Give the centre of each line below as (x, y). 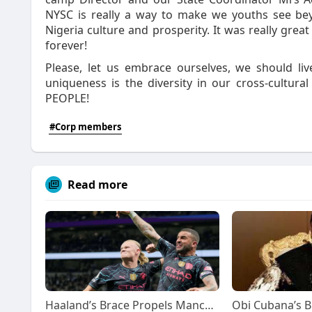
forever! (66, 45)
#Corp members (85, 127)
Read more (97, 185)
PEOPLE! (67, 98)
